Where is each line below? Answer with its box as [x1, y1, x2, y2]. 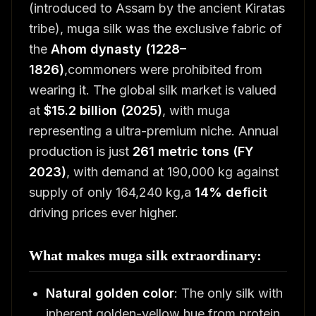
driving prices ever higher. [29, 205, 178, 220]
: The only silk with [174, 285, 283, 300]
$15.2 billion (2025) [44, 102, 162, 118]
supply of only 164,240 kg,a [29, 184, 195, 200]
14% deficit [195, 184, 267, 200]
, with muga [162, 102, 230, 118]
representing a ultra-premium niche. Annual [29, 123, 279, 138]
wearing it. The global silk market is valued [29, 82, 276, 97]
